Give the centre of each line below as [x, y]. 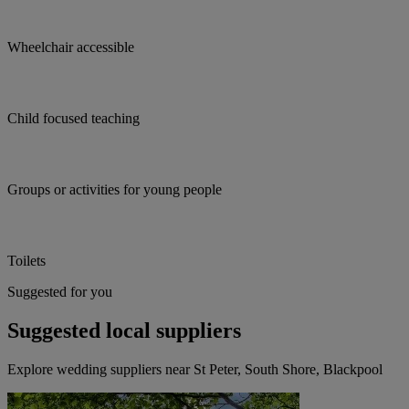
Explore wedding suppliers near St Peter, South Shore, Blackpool [195, 370]
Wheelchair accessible [71, 47]
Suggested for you [60, 292]
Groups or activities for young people [115, 190]
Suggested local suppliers [124, 331]
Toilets [26, 261]
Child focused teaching [73, 119]
